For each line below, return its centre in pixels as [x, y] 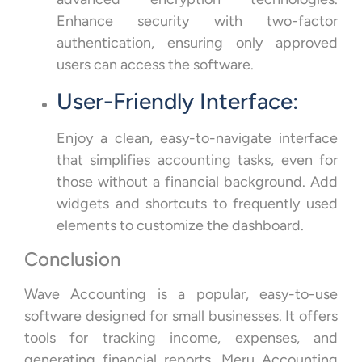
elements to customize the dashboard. [180, 225]
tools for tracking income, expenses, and [181, 337]
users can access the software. [155, 65]
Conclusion [72, 259]
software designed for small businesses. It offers [181, 316]
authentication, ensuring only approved [197, 43]
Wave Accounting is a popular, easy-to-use [181, 294]
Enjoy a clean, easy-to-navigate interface [197, 138]
